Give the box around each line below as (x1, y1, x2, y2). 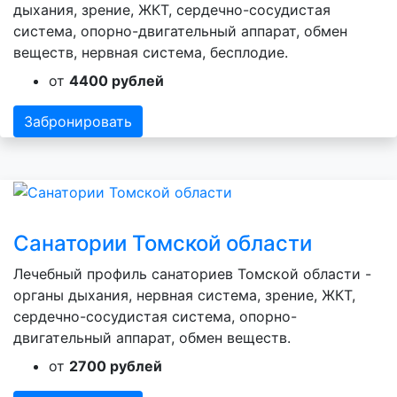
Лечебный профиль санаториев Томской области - (13, 265, 371, 284)
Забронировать (24, 113, 132, 131)
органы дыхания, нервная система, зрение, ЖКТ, (13, 286, 355, 305)
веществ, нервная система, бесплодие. (13, 43, 288, 62)
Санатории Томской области (13, 230, 312, 257)
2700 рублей (69, 357, 162, 376)
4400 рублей (69, 72, 164, 90)
